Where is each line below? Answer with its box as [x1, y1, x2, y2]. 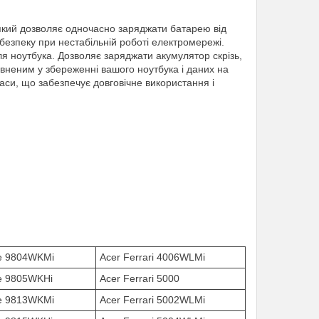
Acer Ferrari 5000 [100, 273, 179, 284]
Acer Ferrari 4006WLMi [100, 251, 205, 263]
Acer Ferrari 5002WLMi [100, 294, 205, 305]
